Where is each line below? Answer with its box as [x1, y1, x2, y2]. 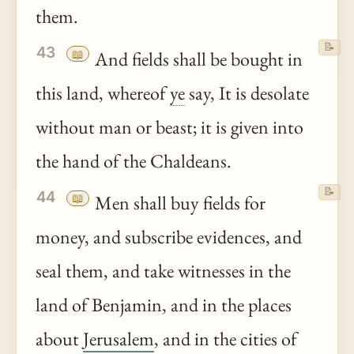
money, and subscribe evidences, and [36, 224, 302, 250]
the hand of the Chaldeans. [36, 148, 232, 173]
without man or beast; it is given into [36, 114, 303, 139]
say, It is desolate [185, 80, 309, 105]
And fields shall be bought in [91, 46, 303, 71]
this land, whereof [36, 80, 170, 105]
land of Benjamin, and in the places [36, 292, 292, 318]
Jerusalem [83, 326, 154, 352]
